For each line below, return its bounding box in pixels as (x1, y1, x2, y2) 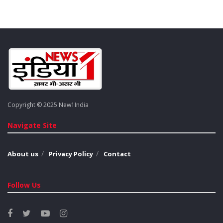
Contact (104, 149, 131, 158)
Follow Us (7, 180, 41, 190)
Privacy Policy (49, 149, 93, 158)
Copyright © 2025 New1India (7, 100, 89, 109)
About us (7, 149, 38, 158)
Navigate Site (7, 120, 57, 130)
